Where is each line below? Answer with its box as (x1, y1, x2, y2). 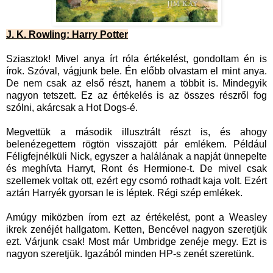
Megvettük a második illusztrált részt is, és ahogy (6, 127, 267, 138)
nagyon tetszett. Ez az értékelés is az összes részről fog (6, 90, 267, 101)
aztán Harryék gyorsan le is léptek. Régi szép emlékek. (6, 188, 245, 199)
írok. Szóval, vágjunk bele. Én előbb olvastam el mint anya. (6, 66, 267, 77)
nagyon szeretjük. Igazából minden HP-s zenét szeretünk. (6, 249, 257, 260)
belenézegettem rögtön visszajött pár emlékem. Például (6, 139, 267, 150)
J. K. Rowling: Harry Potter (6, 29, 128, 40)
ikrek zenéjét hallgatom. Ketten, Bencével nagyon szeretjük (6, 224, 267, 235)
